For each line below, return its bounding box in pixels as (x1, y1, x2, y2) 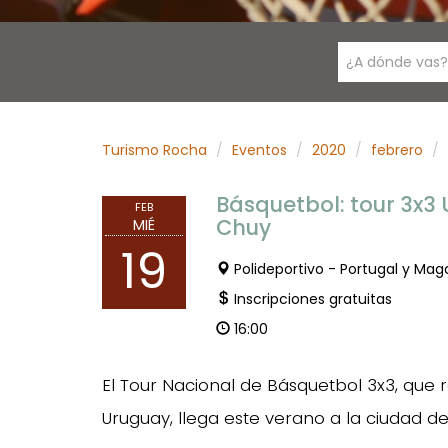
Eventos (232, 140, 287, 160)
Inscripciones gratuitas (233, 289, 392, 309)
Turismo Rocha (102, 140, 207, 160)
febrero (371, 140, 423, 160)
